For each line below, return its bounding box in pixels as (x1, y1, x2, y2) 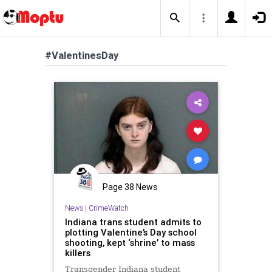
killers (64, 246, 90, 259)
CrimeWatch (88, 203, 129, 212)
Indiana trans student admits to (64, 216, 202, 228)
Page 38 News (103, 182, 157, 192)
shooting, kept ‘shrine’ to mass (64, 236, 195, 248)
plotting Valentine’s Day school (64, 226, 197, 238)
